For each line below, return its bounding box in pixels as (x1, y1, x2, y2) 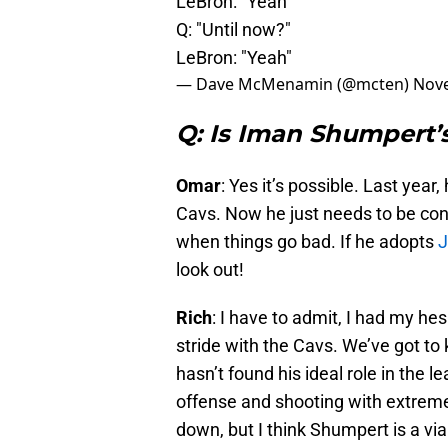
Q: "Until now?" (176, 19, 291, 41)
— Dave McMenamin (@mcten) (176, 73, 413, 96)
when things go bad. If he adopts (176, 231, 438, 253)
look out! (176, 259, 244, 281)
